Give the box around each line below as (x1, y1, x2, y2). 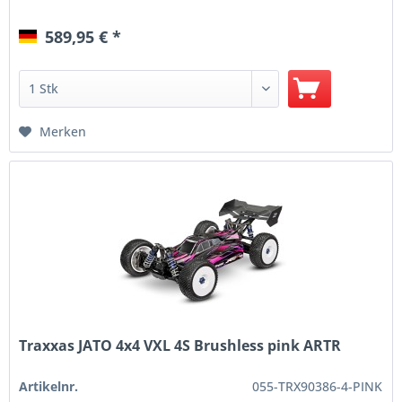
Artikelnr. (19, 377, 79, 395)
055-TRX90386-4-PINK (252, 377, 383, 395)
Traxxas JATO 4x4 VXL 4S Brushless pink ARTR (19, 335, 342, 355)
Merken (39, 123, 87, 141)
